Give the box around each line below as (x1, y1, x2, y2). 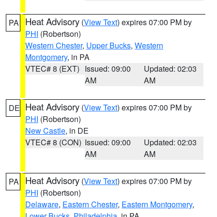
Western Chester (25, 40, 82, 51)
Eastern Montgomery (122, 199, 192, 210)
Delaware (25, 199, 59, 210)
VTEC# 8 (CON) (25, 137, 81, 148)
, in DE (65, 125, 89, 136)
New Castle (25, 125, 65, 136)
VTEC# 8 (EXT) (25, 63, 79, 74)
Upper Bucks (86, 40, 131, 51)
